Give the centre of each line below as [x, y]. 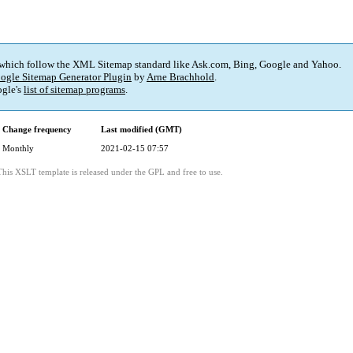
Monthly [18, 149]
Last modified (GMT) [141, 130]
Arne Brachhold [180, 77]
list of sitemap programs [74, 90]
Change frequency [37, 130]
